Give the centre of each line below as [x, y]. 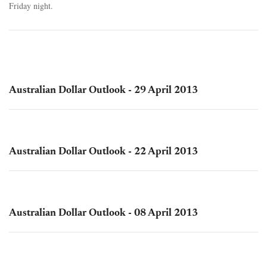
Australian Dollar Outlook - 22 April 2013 [103, 152]
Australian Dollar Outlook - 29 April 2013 [103, 91]
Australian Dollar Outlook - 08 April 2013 [103, 213]
